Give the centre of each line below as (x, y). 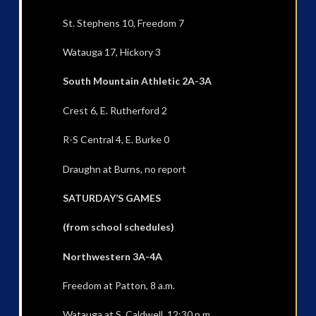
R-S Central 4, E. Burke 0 (116, 140)
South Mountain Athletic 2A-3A (137, 81)
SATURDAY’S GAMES (111, 197)
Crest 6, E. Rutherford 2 (115, 110)
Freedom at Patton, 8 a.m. (119, 286)
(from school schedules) (118, 227)
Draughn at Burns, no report (124, 169)
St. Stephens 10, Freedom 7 (123, 23)
